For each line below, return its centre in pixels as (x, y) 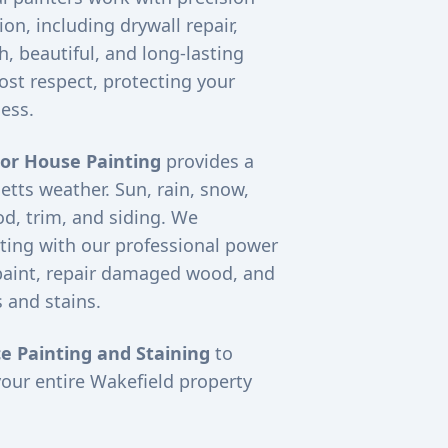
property (212, 381)
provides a (207, 161)
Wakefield (131, 381)
